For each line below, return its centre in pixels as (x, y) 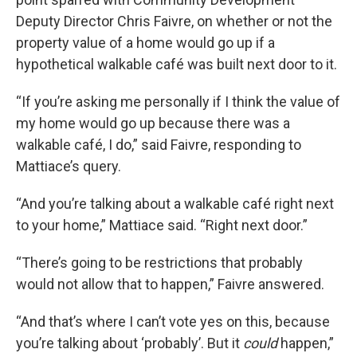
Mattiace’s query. (69, 167)
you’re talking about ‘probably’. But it (129, 343)
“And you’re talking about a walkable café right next (175, 204)
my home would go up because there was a (153, 124)
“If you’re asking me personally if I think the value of (178, 102)
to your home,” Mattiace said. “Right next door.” (162, 226)
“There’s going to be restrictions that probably (159, 263)
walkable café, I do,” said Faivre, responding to (159, 145)
